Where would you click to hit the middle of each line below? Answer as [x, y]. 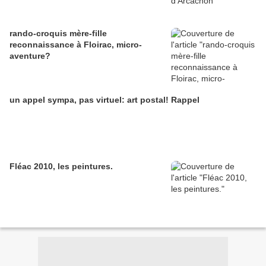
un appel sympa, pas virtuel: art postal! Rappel [104, 100]
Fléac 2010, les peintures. [61, 167]
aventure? [30, 56]
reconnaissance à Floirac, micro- [76, 45]
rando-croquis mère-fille [58, 34]
